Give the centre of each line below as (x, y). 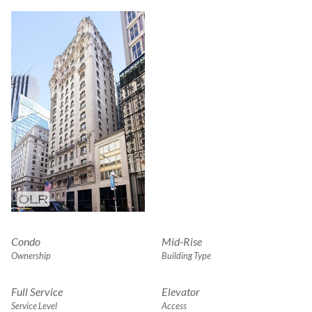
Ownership (31, 255)
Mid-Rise (182, 241)
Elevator (181, 291)
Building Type (186, 255)
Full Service (37, 291)
